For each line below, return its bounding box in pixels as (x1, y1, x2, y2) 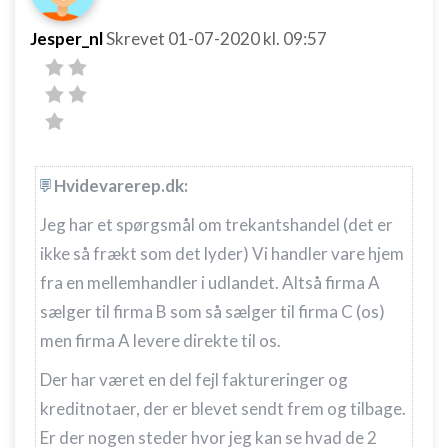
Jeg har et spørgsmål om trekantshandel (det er (40, 214, 393, 235)
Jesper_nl (30, 28, 103, 49)
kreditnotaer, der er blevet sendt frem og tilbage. (40, 398, 406, 419)
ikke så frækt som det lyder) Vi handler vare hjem (40, 243, 404, 264)
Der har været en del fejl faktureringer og (40, 369, 348, 390)
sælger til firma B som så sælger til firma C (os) (40, 301, 385, 322)
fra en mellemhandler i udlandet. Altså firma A (40, 272, 380, 293)
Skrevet (106, 28, 168, 49)
